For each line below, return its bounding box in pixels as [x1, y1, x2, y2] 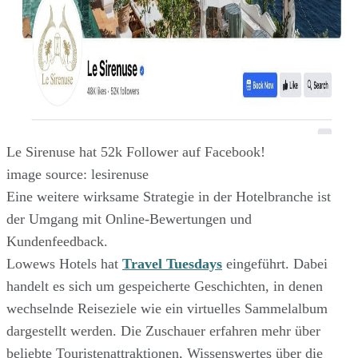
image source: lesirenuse [6, 166, 149, 183]
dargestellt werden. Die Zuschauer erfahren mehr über [6, 323, 320, 340]
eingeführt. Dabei [222, 256, 328, 272]
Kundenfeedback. [6, 233, 108, 250]
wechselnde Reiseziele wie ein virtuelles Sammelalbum [6, 300, 328, 317]
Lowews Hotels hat [6, 256, 122, 272]
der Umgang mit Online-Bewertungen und [6, 211, 252, 228]
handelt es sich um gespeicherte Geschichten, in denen [6, 278, 323, 295]
